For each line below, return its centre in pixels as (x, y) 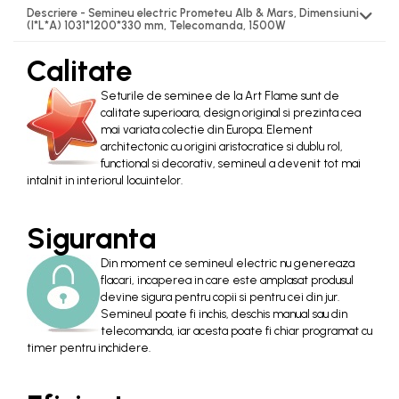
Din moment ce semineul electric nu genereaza (228, 263)
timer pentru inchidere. (89, 348)
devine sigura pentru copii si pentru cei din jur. (220, 297)
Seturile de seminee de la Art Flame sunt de (220, 96)
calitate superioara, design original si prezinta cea (231, 113)
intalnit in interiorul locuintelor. (105, 180)
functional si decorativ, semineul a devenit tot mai (231, 163)
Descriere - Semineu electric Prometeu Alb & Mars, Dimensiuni (193, 13)
